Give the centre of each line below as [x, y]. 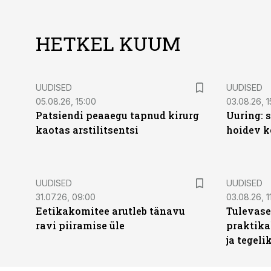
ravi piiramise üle [80, 225]
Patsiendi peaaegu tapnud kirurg [117, 115]
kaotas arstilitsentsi [87, 130]
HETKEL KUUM [108, 43]
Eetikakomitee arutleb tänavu [110, 211]
